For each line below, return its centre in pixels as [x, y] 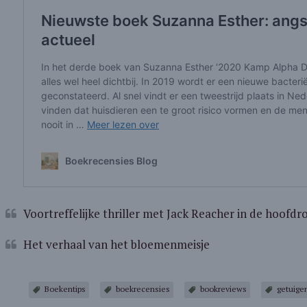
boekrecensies [143, 289]
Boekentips [65, 289]
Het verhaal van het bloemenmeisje [116, 244]
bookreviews [223, 289]
